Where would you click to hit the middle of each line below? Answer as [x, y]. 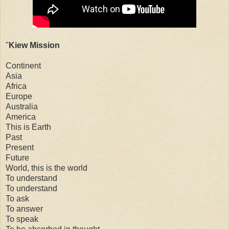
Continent [23, 65]
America [21, 117]
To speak [22, 219]
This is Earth [28, 127]
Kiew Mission [34, 45]
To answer [24, 209]
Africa [16, 86]
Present [20, 147]
